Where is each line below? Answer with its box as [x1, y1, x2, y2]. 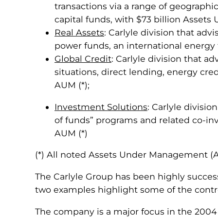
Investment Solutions [54, 101, 147, 112]
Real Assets [54, 27, 104, 38]
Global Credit [54, 54, 111, 64]
